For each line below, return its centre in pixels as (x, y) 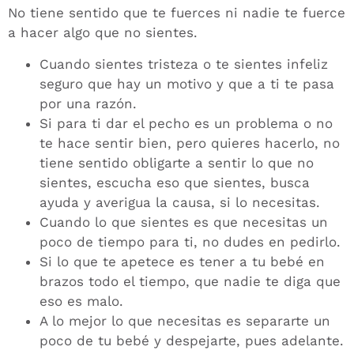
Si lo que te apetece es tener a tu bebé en (182, 261)
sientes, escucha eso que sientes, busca (175, 182)
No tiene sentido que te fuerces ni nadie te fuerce (177, 13)
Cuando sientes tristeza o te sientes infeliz (184, 64)
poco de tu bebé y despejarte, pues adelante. (192, 340)
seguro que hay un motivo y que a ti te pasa (187, 83)
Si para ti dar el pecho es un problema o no (186, 123)
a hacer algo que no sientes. (103, 33)
